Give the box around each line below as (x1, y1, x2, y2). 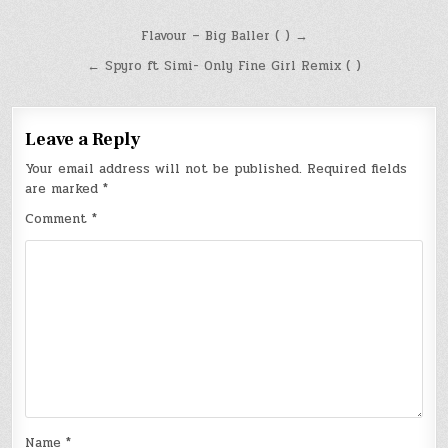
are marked (25, 178, 104, 199)
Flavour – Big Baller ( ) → (140, 25, 308, 46)
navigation (10, 48, 150, 85)
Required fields (307, 158, 408, 179)
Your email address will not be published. (25, 158, 303, 179)
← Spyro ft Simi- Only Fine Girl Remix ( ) (87, 55, 361, 76)
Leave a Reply (25, 127, 141, 151)
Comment (25, 208, 93, 229)
